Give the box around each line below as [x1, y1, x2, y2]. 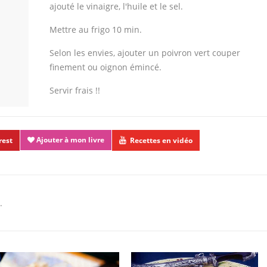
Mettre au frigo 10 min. [49, 24, 142, 35]
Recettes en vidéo [130, 135, 193, 145]
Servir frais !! [49, 85, 100, 96]
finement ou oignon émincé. [49, 61, 162, 73]
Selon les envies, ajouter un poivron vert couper [49, 47, 240, 58]
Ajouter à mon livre [35, 135, 104, 145]
